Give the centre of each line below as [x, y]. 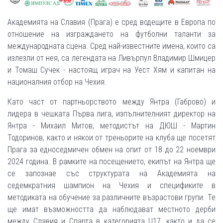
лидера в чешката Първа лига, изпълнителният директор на [111, 113]
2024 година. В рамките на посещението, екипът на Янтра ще [111, 161]
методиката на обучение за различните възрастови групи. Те [111, 197]
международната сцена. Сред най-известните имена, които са [111, 46]
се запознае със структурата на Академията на [111, 173]
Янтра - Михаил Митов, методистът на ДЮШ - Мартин [111, 125]
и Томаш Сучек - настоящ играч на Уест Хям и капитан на [111, 70]
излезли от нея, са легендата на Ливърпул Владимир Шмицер [111, 58]
